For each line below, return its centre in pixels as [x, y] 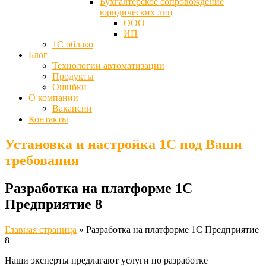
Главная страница [41, 229]
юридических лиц [136, 12]
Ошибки [69, 87]
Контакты [48, 119]
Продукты [73, 76]
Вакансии [72, 108]
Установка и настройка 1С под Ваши [123, 144]
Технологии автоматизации [108, 66]
